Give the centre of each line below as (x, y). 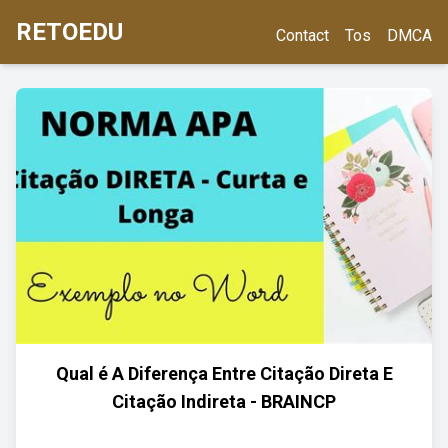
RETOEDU (69, 32)
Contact (302, 35)
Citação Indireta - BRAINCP (224, 401)
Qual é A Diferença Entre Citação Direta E (224, 373)
